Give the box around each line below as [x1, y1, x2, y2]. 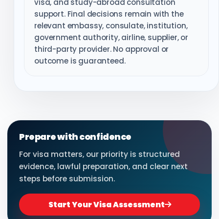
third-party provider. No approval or [34, 44, 169, 55]
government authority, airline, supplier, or [34, 32, 189, 43]
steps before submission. [19, 174, 115, 184]
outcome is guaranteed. [34, 56, 126, 66]
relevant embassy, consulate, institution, [34, 21, 188, 31]
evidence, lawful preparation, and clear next [19, 161, 188, 172]
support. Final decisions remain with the [34, 9, 184, 20]
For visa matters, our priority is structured [19, 149, 180, 160]
